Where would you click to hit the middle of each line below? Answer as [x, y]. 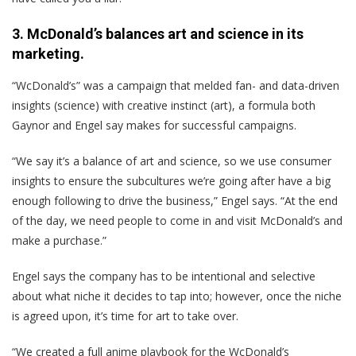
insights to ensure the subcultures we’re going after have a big [171, 180]
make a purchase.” [59, 240]
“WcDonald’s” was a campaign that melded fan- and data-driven [176, 85]
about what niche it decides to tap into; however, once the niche [177, 296]
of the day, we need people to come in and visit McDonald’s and [177, 220]
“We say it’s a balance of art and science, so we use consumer [172, 161]
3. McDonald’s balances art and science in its [158, 33]
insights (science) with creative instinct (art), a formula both [164, 105]
